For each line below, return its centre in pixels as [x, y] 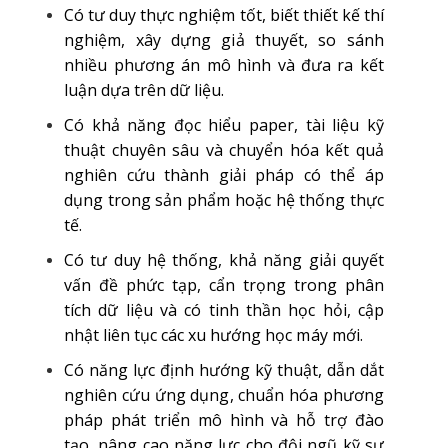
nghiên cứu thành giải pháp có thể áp [224, 175]
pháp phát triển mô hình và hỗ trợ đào [224, 420]
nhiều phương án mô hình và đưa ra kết [224, 65]
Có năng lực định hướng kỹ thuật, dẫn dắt [224, 370]
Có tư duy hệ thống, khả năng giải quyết [224, 260]
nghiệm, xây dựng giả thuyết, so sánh [224, 40]
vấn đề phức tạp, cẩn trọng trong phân [224, 285]
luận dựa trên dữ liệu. [144, 90]
